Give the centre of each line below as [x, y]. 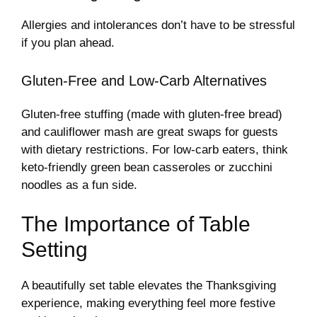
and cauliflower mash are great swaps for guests [150, 132]
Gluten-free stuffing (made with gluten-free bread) [152, 114]
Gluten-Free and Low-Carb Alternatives [144, 80]
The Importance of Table [136, 224]
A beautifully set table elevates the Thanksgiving [149, 286]
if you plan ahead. [68, 43]
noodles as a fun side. [79, 185]
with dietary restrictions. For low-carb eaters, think [155, 149]
